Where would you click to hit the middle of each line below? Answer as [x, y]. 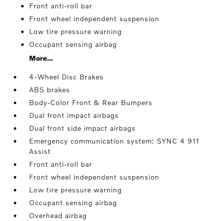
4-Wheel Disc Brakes [67, 77]
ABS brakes [50, 90]
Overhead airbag [58, 216]
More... [41, 58]
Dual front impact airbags [74, 115]
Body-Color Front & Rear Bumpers [91, 103]
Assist [40, 151]
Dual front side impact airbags [83, 128]
